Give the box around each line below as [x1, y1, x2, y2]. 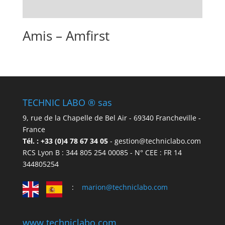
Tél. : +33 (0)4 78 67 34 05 [22, 136, 110, 146]
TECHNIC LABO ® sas [22, 96, 112, 109]
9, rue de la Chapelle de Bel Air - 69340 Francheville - [22, 113, 201, 123]
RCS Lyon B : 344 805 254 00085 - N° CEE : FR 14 [22, 148, 182, 158]
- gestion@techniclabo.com [109, 136, 201, 146]
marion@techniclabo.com [81, 182, 168, 192]
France [22, 125, 45, 135]
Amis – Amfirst [22, 26, 109, 45]
